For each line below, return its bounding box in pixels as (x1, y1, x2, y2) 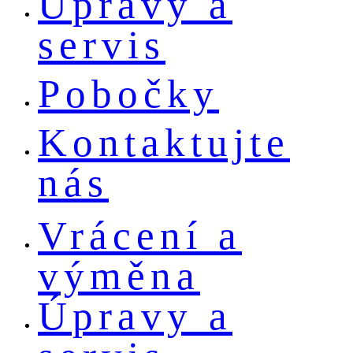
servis (38, 22, 165, 67)
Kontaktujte (38, 120, 290, 165)
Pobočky (38, 71, 219, 116)
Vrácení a (38, 213, 242, 258)
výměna (38, 253, 200, 298)
